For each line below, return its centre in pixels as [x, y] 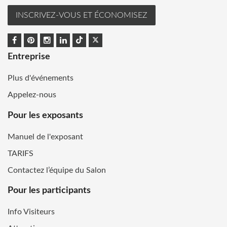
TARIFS [21, 153]
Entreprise [29, 57]
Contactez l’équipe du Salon [57, 170]
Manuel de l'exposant [45, 137]
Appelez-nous [32, 95]
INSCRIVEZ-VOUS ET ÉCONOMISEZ [82, 15]
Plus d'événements [41, 78]
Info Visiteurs [31, 212]
